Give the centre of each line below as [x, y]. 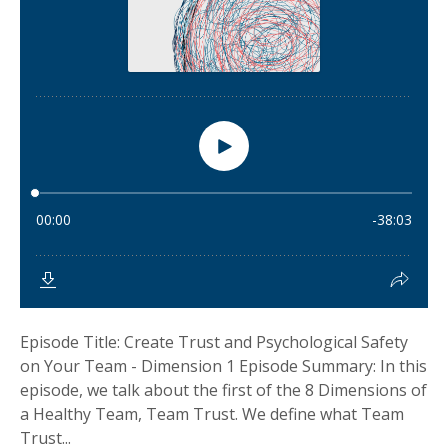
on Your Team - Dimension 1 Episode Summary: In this [223, 366]
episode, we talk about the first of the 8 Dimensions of [223, 390]
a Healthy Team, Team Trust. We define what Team [212, 414]
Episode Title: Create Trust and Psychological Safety [214, 342]
